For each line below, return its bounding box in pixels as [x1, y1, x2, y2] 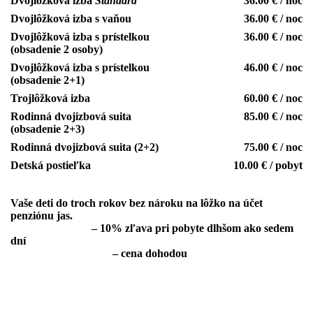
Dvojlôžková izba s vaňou [10, 13, 131, 25]
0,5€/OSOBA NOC [10, 286, 99, 299]
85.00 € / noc [244, 110, 303, 123]
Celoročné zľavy [10, 222, 89, 235]
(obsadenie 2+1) [10, 74, 85, 87]
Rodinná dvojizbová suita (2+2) [10, 141, 159, 154]
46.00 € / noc [244, 61, 303, 74]
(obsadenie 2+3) [10, 123, 85, 136]
